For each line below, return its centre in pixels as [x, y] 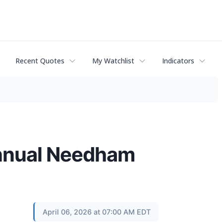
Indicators [178, 61]
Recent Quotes [40, 61]
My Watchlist [113, 61]
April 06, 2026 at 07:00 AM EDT [97, 212]
